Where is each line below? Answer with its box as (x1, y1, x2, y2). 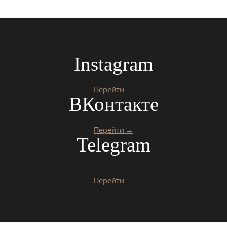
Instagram (74, 53, 153, 75)
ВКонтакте (68, 93, 159, 116)
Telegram (77, 133, 150, 156)
